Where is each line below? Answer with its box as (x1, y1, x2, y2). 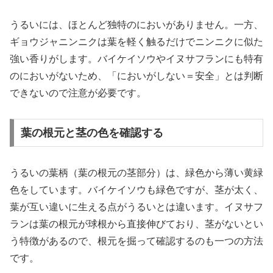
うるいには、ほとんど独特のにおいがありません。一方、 (10, 19, 263, 30)
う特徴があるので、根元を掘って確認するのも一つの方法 (10, 236, 263, 247)
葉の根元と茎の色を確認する (20, 127, 163, 140)
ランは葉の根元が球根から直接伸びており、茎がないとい (10, 219, 263, 230)
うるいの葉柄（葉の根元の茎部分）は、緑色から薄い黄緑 (10, 168, 263, 179)
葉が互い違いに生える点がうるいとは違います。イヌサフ (10, 202, 263, 213)
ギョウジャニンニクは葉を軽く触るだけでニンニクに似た (10, 36, 263, 47)
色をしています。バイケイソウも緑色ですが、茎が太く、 (10, 185, 263, 196)
